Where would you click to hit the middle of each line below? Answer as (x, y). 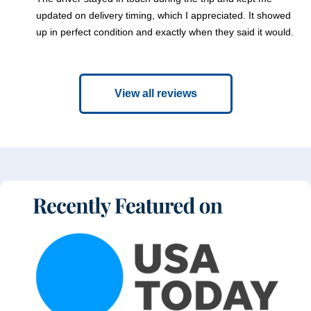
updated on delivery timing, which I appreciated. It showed (163, 15)
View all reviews (155, 93)
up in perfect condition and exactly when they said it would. (165, 32)
